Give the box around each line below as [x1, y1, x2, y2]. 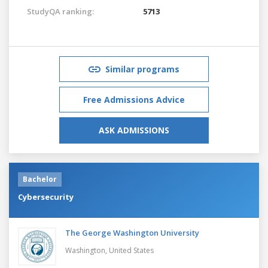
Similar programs [105, 63, 179, 75]
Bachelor [23, 173, 57, 184]
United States [109, 245, 154, 255]
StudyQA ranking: [27, 5, 94, 17]
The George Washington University [65, 227, 199, 238]
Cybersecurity [18, 191, 74, 202]
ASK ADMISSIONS [99, 124, 169, 136]
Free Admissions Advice [83, 93, 185, 105]
